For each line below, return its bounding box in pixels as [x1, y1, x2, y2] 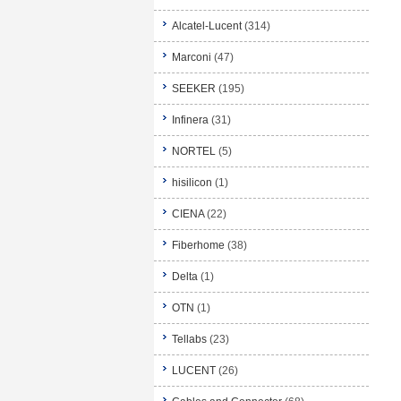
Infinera [172, 114, 209, 126]
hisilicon [172, 176, 212, 189]
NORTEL [172, 145, 216, 158]
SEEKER [172, 82, 216, 95]
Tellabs [172, 333, 207, 346]
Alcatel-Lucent [172, 20, 242, 32]
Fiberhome [172, 239, 225, 252]
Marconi [172, 51, 211, 64]
